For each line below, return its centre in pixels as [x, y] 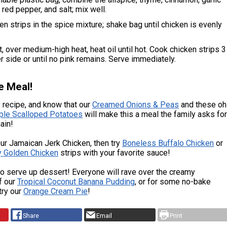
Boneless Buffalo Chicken [168, 143]
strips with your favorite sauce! [114, 153]
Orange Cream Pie [55, 192]
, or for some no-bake [173, 182]
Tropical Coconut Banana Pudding [76, 182]
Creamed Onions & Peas [136, 105]
